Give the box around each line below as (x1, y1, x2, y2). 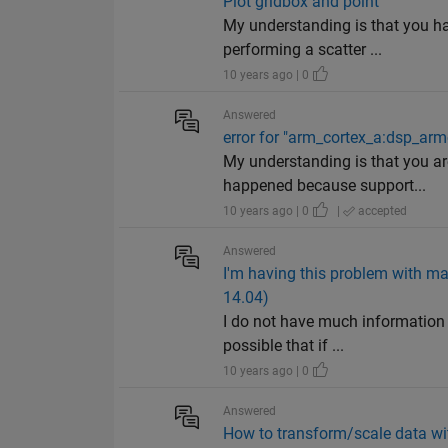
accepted (355, 204, 408, 219)
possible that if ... (223, 336, 345, 356)
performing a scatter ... (223, 40, 383, 60)
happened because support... (223, 176, 427, 196)
